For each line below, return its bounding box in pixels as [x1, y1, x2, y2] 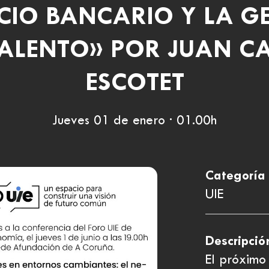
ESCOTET [85, 73, 184, 95]
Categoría [205, 170, 266, 182]
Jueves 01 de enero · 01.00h [52, 115, 217, 127]
